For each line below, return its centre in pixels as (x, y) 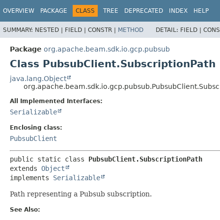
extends (26, 168)
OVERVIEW (19, 11)
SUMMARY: (19, 30)
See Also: (25, 209)
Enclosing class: (36, 127)
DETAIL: (168, 30)
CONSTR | (103, 30)
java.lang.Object (38, 78)
